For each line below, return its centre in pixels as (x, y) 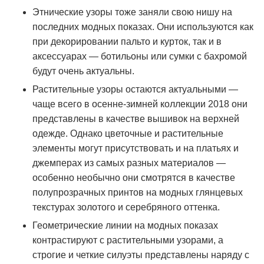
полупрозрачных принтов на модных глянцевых (138, 192)
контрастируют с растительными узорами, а (128, 240)
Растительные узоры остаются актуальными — (135, 89)
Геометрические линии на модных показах (125, 225)
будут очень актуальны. (83, 71)
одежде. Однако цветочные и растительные (128, 133)
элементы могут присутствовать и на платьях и (136, 148)
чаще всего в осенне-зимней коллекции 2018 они (140, 104)
